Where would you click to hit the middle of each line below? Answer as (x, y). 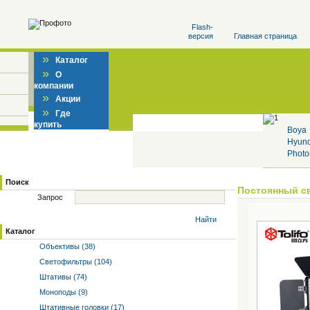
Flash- (202, 27)
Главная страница (265, 36)
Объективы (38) (66, 246)
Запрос (50, 197)
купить (48, 125)
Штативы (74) (62, 277)
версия (201, 36)
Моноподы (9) (63, 292)
